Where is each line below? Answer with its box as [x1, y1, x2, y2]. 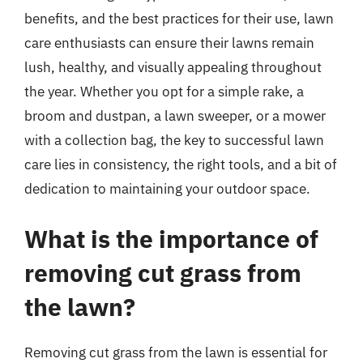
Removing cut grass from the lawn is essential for [24, 343, 327, 361]
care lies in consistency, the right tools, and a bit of [24, 156, 337, 173]
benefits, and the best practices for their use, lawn [24, 10, 334, 28]
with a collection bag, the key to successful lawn [24, 131, 324, 149]
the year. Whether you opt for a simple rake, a [24, 83, 304, 100]
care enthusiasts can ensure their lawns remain [24, 34, 314, 52]
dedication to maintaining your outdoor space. [24, 180, 310, 198]
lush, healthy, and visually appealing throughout [24, 58, 322, 76]
